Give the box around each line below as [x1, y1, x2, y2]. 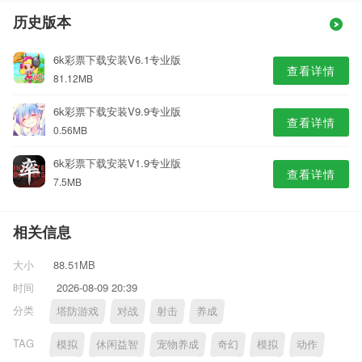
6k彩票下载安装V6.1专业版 [53, 52, 181, 67]
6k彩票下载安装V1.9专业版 [53, 155, 181, 170]
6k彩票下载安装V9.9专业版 [53, 103, 181, 119]
